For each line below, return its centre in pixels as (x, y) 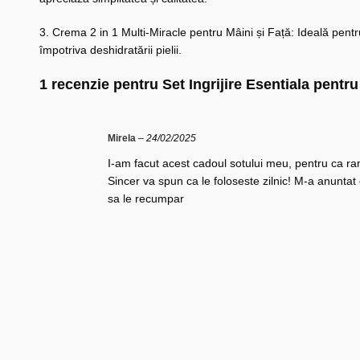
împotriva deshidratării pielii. (110, 50)
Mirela (123, 139)
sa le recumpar (145, 199)
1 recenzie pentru (100, 85)
